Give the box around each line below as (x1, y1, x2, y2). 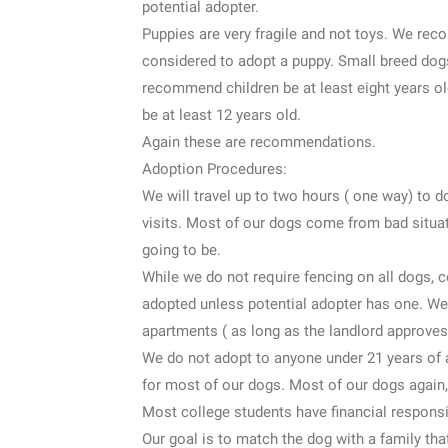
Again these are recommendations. (142, 132, 376, 151)
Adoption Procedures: (142, 159, 287, 178)
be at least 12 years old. (142, 105, 301, 124)
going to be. (142, 240, 221, 259)
